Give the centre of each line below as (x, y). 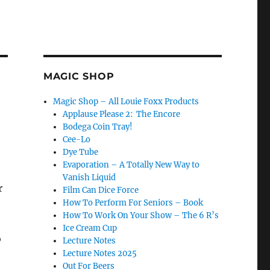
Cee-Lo (77, 140)
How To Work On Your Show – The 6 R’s (141, 215)
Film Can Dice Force (101, 190)
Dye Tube (81, 152)
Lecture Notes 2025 (100, 253)
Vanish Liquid (89, 177)
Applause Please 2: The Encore (122, 114)
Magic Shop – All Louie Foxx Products (126, 102)
